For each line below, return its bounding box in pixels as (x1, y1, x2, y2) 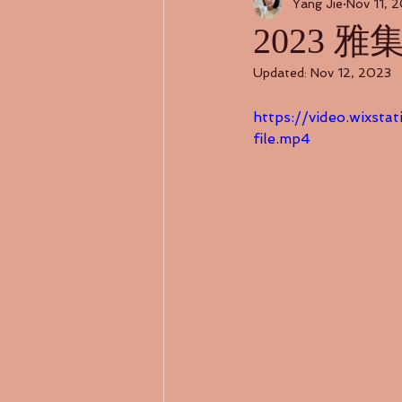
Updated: (253, 65, 310, 80)
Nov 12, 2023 (310, 65, 391, 80)
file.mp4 (253, 129, 310, 147)
